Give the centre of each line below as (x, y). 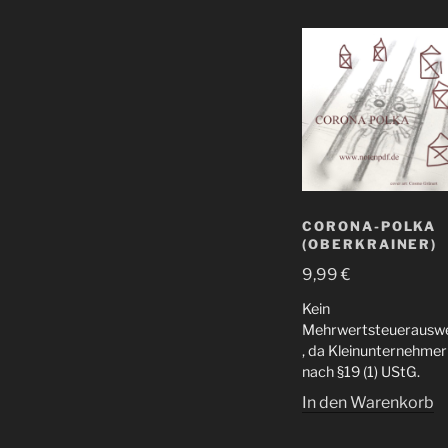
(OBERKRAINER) (370, 244)
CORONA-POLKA (369, 226)
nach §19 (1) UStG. (361, 372)
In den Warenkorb (368, 403)
